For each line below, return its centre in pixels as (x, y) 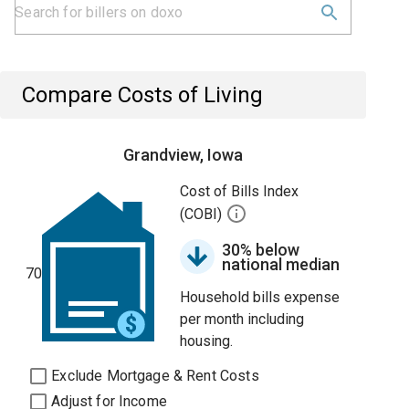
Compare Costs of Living (143, 95)
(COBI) (203, 215)
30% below (261, 250)
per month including (242, 319)
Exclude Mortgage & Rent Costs (155, 376)
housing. (207, 341)
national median (281, 264)
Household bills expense (260, 297)
